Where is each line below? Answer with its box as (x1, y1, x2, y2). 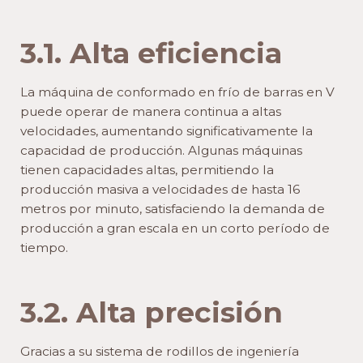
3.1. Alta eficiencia (20, 36, 282, 71)
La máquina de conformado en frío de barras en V (20, 84, 335, 100)
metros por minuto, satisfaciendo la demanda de (20, 201, 325, 216)
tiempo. (20, 240, 68, 255)
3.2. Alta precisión (20, 295, 283, 331)
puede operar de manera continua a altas (20, 104, 281, 119)
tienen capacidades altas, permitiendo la (20, 162, 274, 177)
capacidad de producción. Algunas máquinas (20, 143, 302, 158)
